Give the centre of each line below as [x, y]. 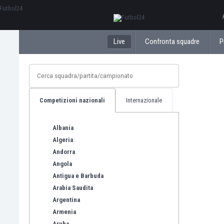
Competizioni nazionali [72, 100]
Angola [62, 163]
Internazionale [144, 100]
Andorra [64, 151]
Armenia [64, 211]
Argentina [66, 199]
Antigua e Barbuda [78, 175]
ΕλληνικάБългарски [140, 10]
